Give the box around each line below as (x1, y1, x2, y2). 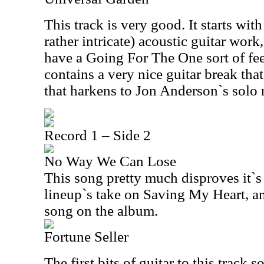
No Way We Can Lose (44, 153, 176, 169)
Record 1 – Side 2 (44, 127, 151, 143)
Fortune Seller (44, 229, 128, 245)
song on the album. (44, 203, 158, 219)
